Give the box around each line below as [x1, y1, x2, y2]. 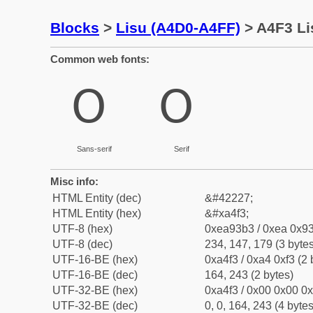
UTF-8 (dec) [52, 238, 112, 250]
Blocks [50, 20, 99, 36]
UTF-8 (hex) [52, 223, 112, 235]
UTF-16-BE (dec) [52, 269, 138, 281]
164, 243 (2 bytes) [205, 269, 293, 281]
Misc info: [50, 175, 99, 187]
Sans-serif [76, 145, 112, 153]
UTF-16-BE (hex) [52, 254, 138, 265]
